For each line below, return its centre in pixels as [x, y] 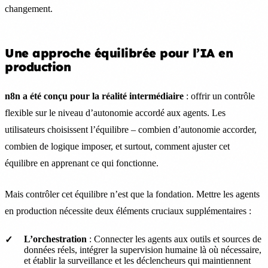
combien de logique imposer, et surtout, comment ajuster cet [117, 146]
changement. [29, 8]
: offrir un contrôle [219, 96]
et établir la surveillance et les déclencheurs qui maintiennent [137, 260]
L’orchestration [55, 239]
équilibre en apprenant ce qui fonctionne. [82, 163]
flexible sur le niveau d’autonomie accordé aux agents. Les [115, 112]
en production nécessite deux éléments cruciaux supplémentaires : [128, 211]
